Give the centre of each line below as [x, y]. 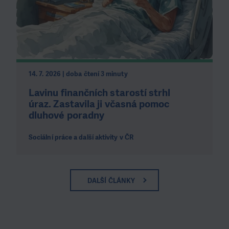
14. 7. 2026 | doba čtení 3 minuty [78, 74]
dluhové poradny [67, 116]
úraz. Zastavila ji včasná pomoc [99, 104]
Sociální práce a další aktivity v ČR [81, 137]
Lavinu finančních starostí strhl [100, 93]
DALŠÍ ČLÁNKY [111, 180]
